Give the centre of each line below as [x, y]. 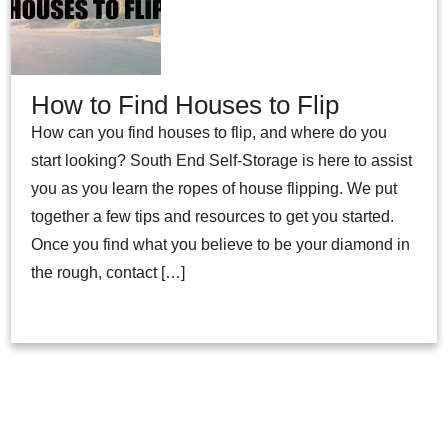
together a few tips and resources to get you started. [213, 217]
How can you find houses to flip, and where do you [209, 133]
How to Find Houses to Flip [185, 105]
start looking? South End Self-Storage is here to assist [222, 161]
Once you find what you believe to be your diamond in [221, 245]
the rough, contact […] [108, 273]
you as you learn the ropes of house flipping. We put [214, 189]
